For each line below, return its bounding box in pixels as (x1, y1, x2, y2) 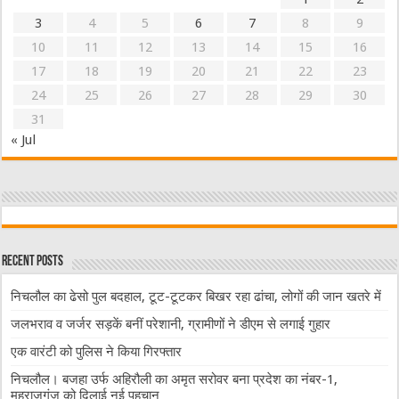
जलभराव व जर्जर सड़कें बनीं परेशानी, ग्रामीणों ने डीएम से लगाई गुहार (11, 316, 331, 332)
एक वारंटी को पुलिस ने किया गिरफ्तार (11, 344, 183, 360)
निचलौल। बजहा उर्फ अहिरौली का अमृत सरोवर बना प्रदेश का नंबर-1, (11, 371, 338, 387)
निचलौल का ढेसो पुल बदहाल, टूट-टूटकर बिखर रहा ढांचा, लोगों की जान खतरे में (11, 289, 382, 305)
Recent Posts (2, 255, 64, 269)
